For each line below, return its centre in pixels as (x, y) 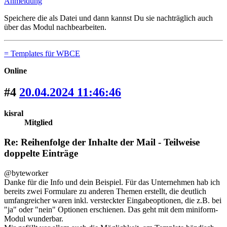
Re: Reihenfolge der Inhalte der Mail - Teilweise (102, 142)
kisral (14, 113)
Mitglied (39, 123)
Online (15, 70)
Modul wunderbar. (34, 218)
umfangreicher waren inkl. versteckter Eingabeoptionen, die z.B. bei (113, 200)
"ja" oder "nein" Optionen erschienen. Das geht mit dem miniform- (111, 209)
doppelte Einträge (41, 154)
